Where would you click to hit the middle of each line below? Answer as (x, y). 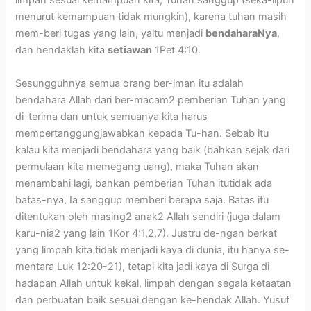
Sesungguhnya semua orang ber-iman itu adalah (130, 83)
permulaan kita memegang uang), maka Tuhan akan (137, 166)
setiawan (130, 50)
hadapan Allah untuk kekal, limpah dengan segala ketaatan (154, 283)
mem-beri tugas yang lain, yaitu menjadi (111, 34)
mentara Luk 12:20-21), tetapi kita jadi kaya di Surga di (143, 266)
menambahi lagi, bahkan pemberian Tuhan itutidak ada (144, 183)
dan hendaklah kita (62, 50)
